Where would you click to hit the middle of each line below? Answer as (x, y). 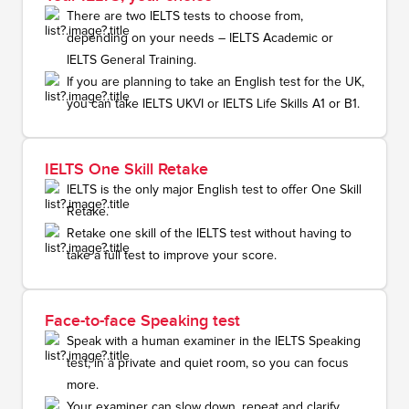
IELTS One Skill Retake (126, 169)
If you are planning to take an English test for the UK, (215, 82)
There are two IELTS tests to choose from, (185, 16)
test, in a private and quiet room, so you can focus (208, 363)
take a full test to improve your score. (172, 255)
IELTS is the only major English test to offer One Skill (214, 189)
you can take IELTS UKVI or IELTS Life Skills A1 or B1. (213, 104)
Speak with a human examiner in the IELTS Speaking (214, 341)
